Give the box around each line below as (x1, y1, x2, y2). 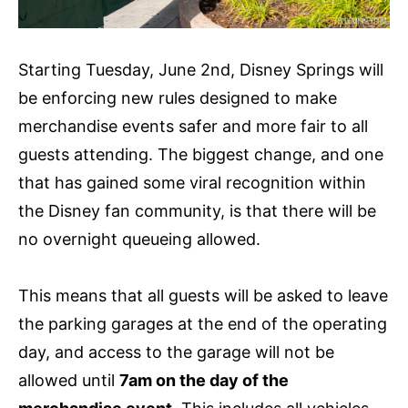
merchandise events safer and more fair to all (18, 116, 368, 136)
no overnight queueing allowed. (18, 229, 260, 249)
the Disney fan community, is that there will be (18, 200, 376, 220)
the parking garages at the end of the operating (18, 313, 387, 333)
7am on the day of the (119, 370, 289, 390)
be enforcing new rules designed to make (18, 87, 337, 107)
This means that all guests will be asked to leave (18, 285, 388, 305)
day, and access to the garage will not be (18, 342, 334, 362)
